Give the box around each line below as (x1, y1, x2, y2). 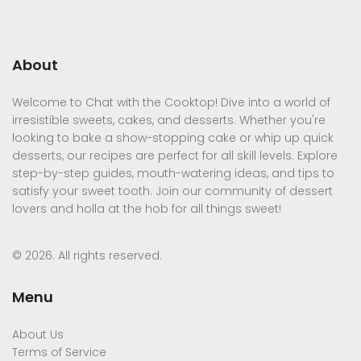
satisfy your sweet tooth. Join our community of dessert (12, 183, 333, 200)
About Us (12, 326, 64, 343)
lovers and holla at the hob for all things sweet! (12, 201, 281, 218)
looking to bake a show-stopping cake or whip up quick (12, 130, 334, 147)
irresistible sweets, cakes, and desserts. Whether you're (12, 112, 326, 129)
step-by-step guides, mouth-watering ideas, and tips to (12, 165, 334, 182)
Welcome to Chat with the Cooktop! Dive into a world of (12, 94, 330, 111)
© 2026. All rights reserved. (12, 247, 162, 264)
